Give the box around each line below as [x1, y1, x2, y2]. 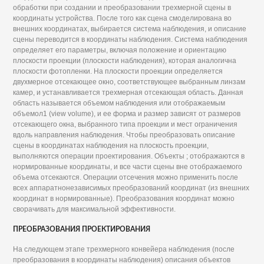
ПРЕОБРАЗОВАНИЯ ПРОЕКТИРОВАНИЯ [13, 226, 151, 233]
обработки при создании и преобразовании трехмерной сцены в [13, 4, 232, 12]
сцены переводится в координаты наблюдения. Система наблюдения [13, 35, 248, 44]
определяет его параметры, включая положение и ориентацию [13, 46, 227, 55]
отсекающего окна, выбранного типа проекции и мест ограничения [13, 120, 238, 129]
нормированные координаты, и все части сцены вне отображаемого [13, 163, 243, 171]
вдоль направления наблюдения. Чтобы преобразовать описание [13, 131, 236, 140]
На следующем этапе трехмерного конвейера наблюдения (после [13, 245, 235, 254]
